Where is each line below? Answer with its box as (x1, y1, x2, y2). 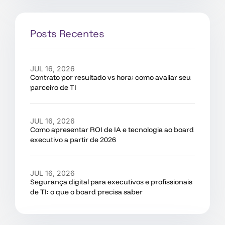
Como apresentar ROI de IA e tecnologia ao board (30, 125, 194, 134)
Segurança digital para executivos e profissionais (30, 177, 192, 186)
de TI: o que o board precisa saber (30, 187, 143, 196)
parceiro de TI (30, 83, 76, 92)
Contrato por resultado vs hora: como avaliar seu (30, 73, 191, 82)
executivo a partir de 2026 (30, 135, 116, 144)
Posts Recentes (30, 27, 104, 40)
